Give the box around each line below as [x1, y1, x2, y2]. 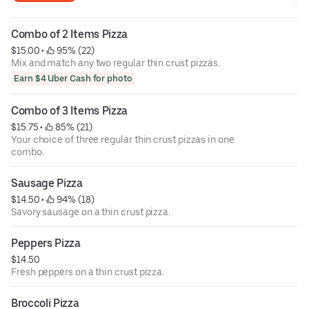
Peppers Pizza [11, 236, 81, 250]
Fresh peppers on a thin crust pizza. [11, 266, 165, 277]
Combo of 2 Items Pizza [11, 27, 128, 41]
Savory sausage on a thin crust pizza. [11, 206, 171, 217]
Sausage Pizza [11, 176, 83, 190]
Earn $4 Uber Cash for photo [14, 73, 132, 84]
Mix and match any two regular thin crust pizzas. [11, 57, 221, 68]
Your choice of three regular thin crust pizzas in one [11, 133, 235, 145]
